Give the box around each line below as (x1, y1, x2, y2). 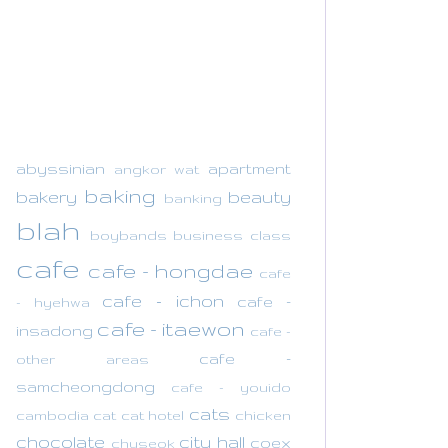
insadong (16, 321, 93, 339)
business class (173, 226, 292, 243)
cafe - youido (171, 378, 291, 395)
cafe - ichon (102, 290, 224, 310)
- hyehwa (16, 293, 90, 310)
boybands (89, 226, 167, 243)
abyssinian (16, 159, 105, 177)
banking (163, 189, 222, 206)
